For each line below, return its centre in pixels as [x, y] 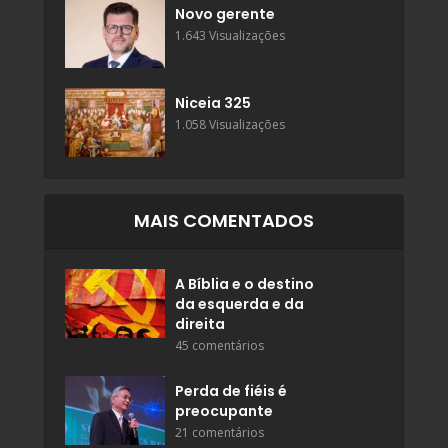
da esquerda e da [239, 303]
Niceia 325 [213, 102]
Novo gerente [225, 13]
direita [200, 323]
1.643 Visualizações [230, 35]
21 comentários [219, 432]
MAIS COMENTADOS [224, 220]
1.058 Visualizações [230, 124]
